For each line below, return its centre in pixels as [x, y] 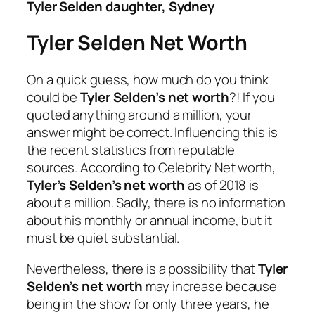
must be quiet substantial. [103, 238]
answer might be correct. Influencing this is [152, 133]
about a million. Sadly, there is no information [156, 203]
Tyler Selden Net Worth [137, 43]
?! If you [252, 97]
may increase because [210, 286]
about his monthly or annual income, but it [149, 220]
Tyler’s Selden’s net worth [106, 185]
